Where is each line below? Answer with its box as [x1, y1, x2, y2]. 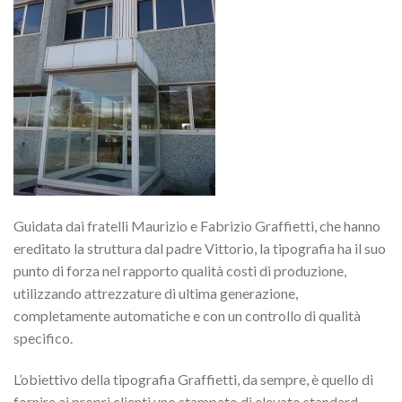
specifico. [13, 329, 73, 347]
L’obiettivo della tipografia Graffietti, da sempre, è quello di [13, 371, 373, 389]
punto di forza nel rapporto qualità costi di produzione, [13, 262, 346, 280]
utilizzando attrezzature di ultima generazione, [13, 284, 298, 302]
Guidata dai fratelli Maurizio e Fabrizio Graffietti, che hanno [13, 217, 380, 235]
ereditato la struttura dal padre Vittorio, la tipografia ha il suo [13, 240, 386, 258]
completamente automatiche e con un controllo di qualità [13, 307, 361, 325]
